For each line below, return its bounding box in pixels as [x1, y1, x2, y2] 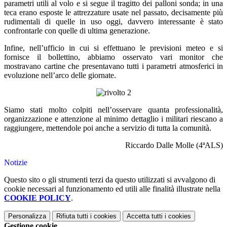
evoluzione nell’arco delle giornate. [4, 71, 116, 80]
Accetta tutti [127, 212, 163, 220]
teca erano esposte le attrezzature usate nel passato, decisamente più [4, 8, 223, 17]
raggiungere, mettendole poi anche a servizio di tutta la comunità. [4, 124, 211, 133]
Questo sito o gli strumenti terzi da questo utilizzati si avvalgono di [4, 175, 215, 184]
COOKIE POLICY [4, 194, 71, 203]
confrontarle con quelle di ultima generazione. [4, 26, 150, 35]
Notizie [4, 158, 27, 167]
